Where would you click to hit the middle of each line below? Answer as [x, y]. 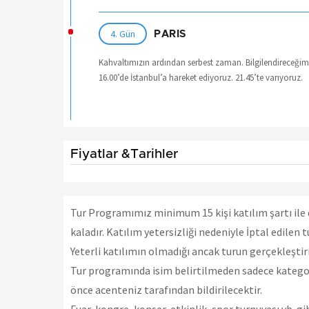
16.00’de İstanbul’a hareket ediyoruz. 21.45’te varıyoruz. [202, 78]
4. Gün [123, 34]
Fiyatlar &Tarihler [124, 154]
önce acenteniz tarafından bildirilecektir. [166, 290]
